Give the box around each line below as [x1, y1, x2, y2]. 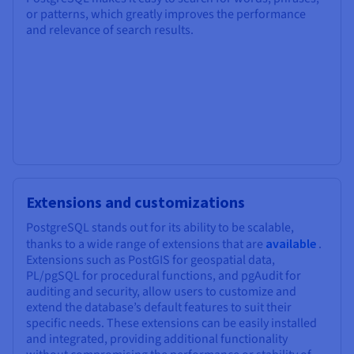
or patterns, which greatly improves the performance [26, 5, 306, 23]
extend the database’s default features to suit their [26, 298, 292, 316]
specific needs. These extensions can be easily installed [26, 314, 317, 332]
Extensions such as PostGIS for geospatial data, [26, 250, 275, 269]
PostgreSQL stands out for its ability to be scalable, [26, 218, 294, 236]
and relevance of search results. [26, 21, 194, 39]
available [263, 235, 316, 251]
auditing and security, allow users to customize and [26, 282, 296, 300]
